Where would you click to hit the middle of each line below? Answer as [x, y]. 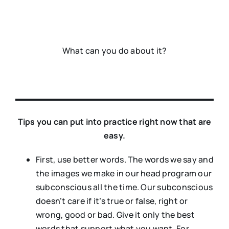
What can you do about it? [114, 51]
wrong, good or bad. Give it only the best [115, 215]
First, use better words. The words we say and [124, 160]
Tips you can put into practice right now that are [114, 122]
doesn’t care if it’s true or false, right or [112, 201]
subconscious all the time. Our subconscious [124, 187]
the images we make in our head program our [124, 174]
